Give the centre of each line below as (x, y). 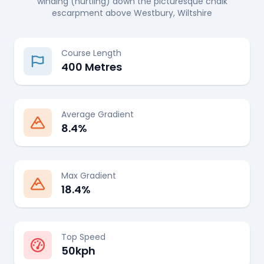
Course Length (91, 53)
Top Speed (83, 237)
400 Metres (92, 67)
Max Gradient (89, 176)
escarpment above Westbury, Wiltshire (132, 13)
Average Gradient (98, 114)
